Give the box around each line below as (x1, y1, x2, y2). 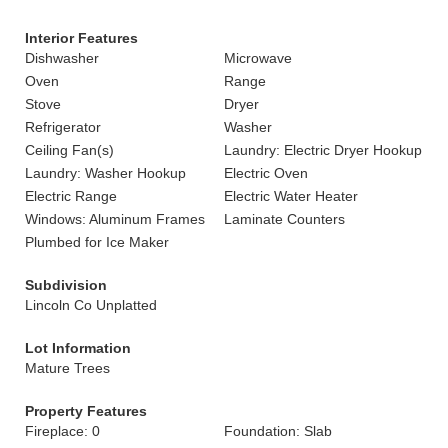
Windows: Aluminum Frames (25, 211, 205, 227)
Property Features (25, 403, 147, 419)
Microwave (224, 50, 292, 66)
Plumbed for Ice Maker (25, 234, 169, 250)
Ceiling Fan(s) (25, 142, 114, 158)
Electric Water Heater (224, 188, 358, 204)
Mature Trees (25, 360, 110, 376)
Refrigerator (25, 119, 101, 135)
